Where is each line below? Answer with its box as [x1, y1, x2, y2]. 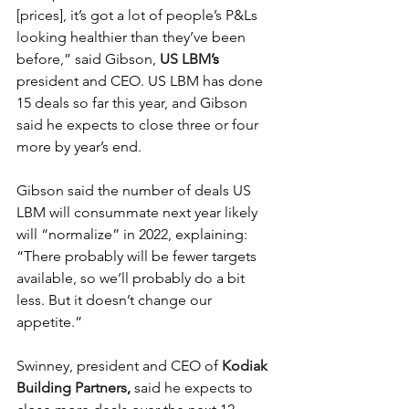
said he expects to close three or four [16, 115, 262, 133]
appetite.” [16, 312, 82, 330]
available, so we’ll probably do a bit [16, 268, 248, 287]
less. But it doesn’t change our [16, 290, 215, 309]
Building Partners [16, 378, 127, 396]
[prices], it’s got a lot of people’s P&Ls [16, 5, 261, 24]
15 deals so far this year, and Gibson [16, 93, 251, 111]
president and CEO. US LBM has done [16, 71, 267, 89]
